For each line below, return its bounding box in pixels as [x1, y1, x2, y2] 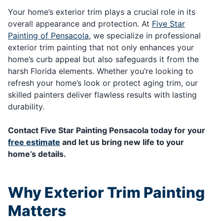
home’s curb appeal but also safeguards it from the [8, 54, 199, 64]
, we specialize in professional [89, 30, 201, 40]
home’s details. [8, 148, 66, 159]
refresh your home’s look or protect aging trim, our [8, 77, 198, 88]
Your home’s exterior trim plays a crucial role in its [8, 6, 195, 17]
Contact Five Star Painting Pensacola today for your [8, 125, 205, 135]
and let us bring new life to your [60, 137, 184, 147]
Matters [8, 201, 66, 220]
